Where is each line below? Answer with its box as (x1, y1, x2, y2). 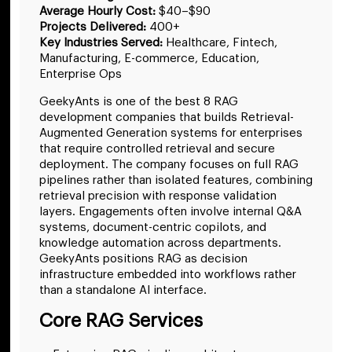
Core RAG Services (39, 311, 203, 331)
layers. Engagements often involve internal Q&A (39, 205, 302, 218)
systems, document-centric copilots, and (39, 221, 266, 233)
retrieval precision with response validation (39, 189, 277, 202)
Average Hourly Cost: (39, 5, 156, 18)
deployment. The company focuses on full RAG (39, 158, 299, 170)
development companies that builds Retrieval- (39, 111, 294, 123)
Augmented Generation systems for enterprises (39, 126, 302, 139)
